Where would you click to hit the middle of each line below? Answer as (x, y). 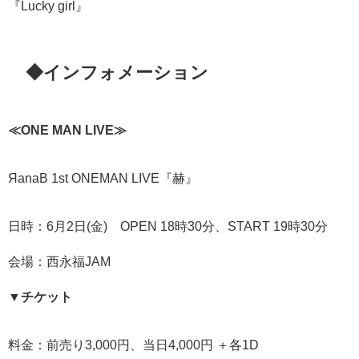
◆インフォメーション (117, 72)
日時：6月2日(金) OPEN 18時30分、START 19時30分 (168, 226)
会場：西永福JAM (59, 262)
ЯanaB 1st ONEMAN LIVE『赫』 (103, 178)
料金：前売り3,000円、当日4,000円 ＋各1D (133, 345)
